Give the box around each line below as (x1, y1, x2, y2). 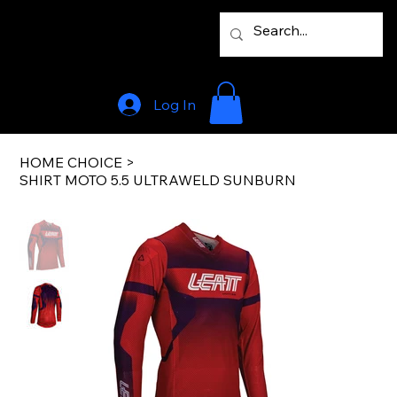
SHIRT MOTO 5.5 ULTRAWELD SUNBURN (19, 171, 297, 190)
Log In (152, 95, 196, 113)
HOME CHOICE (19, 153, 123, 172)
